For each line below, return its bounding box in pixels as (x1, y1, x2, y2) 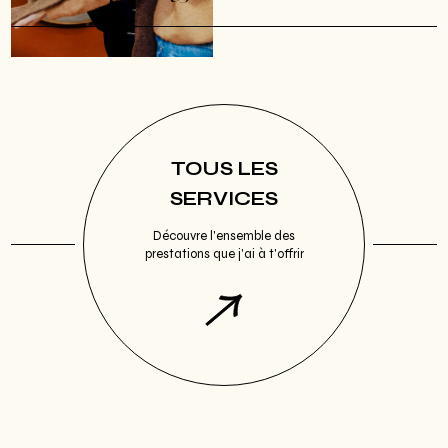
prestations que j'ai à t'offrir (144, 246, 304, 263)
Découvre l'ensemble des (153, 228, 295, 245)
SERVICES (170, 187, 278, 211)
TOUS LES (170, 157, 278, 181)
